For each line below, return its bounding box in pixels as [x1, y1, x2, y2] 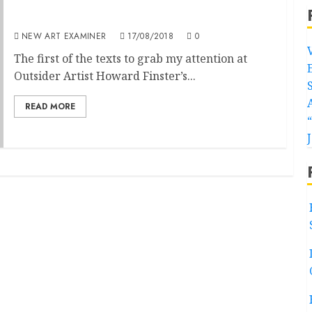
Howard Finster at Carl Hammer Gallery [13, 10, 247, 26]
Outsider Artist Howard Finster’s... [13, 68, 196, 84]
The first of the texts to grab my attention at [13, 50, 247, 66]
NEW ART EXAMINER [21, 29, 107, 42]
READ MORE [24, 100, 75, 113]
